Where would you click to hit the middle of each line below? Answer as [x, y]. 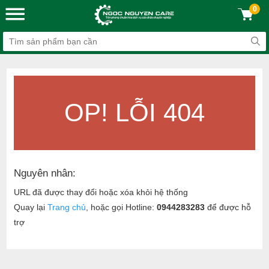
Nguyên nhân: [45, 173]
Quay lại [31, 207]
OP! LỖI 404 [134, 113]
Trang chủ [67, 207]
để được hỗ [228, 207]
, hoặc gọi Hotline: [122, 207]
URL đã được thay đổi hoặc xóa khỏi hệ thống [101, 192]
